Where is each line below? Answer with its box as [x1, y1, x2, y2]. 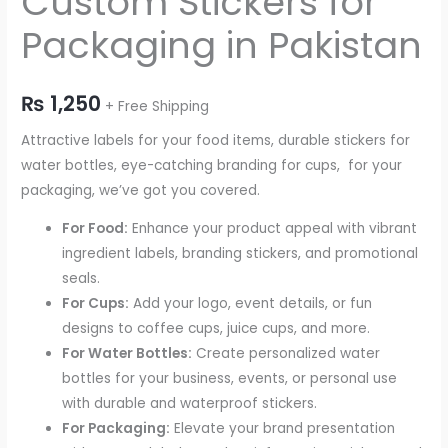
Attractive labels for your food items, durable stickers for [21, 130, 411, 150]
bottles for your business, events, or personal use [62, 369, 398, 389]
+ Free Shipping [105, 97, 210, 117]
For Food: [62, 219, 129, 239]
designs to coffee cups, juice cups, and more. [62, 319, 371, 339]
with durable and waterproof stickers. [62, 394, 318, 414]
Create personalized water [192, 344, 381, 364]
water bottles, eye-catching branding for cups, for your [21, 155, 403, 175]
